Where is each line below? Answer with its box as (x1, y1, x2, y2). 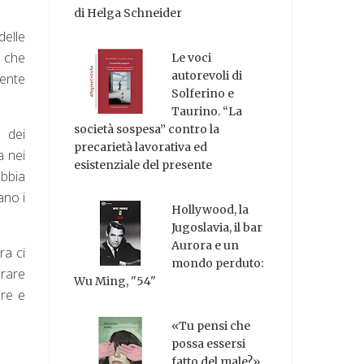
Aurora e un (171, 237, 240, 253)
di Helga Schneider (74, 6, 183, 21)
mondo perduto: (171, 255, 264, 271)
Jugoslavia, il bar (171, 219, 263, 235)
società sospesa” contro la (74, 122, 220, 137)
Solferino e (171, 86, 235, 102)
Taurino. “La (171, 104, 243, 119)
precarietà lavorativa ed (74, 140, 208, 155)
